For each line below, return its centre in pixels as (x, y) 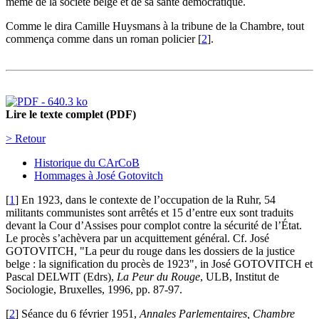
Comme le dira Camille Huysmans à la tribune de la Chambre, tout (155, 26)
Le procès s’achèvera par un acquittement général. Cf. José (137, 239)
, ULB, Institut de (240, 277)
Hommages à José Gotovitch (99, 176)
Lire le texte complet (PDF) (71, 115)
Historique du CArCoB (87, 163)
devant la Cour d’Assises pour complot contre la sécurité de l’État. (154, 226)
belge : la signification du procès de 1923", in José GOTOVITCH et (159, 264)
